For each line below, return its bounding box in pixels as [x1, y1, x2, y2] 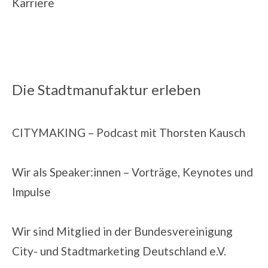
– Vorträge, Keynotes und [121, 165, 253, 179]
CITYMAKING [12, 125, 86, 139]
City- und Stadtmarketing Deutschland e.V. [12, 243, 226, 258]
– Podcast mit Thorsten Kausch [86, 125, 245, 139]
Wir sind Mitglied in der [12, 224, 134, 238]
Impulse [12, 184, 51, 199]
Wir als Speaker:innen [12, 165, 121, 179]
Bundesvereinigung [134, 224, 233, 238]
